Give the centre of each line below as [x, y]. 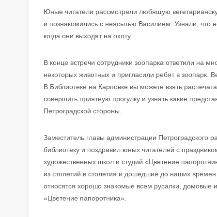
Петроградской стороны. [83, 111]
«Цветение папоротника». [85, 198]
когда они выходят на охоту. [88, 36]
